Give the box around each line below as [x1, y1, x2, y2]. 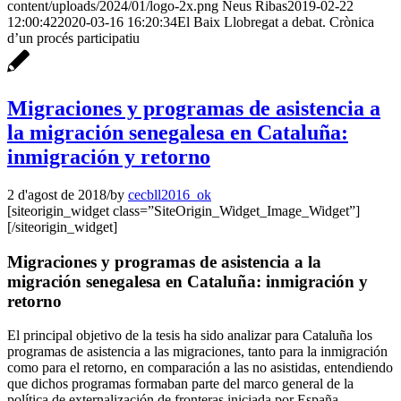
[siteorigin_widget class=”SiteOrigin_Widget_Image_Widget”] [7, 202, 360, 218]
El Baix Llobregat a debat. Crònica [177, 14, 374, 30]
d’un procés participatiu [7, 30, 140, 47]
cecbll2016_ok [128, 186, 211, 202]
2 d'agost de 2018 [7, 186, 107, 202]
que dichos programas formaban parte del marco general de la [7, 376, 354, 392]
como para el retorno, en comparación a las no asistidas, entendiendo [7, 360, 393, 376]
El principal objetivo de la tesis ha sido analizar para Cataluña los [7, 328, 372, 344]
